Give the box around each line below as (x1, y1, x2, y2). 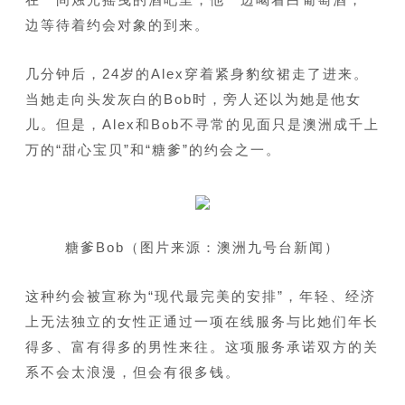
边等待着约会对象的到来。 (24, 17, 210, 33)
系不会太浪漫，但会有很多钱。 (24, 364, 240, 381)
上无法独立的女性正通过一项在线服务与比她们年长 (24, 314, 379, 330)
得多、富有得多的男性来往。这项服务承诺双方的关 (24, 339, 379, 355)
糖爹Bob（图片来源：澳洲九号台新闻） (65, 240, 340, 256)
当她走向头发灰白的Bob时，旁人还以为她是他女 (24, 91, 362, 108)
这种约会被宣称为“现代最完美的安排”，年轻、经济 (24, 288, 376, 305)
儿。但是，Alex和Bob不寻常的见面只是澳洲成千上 (24, 117, 380, 133)
